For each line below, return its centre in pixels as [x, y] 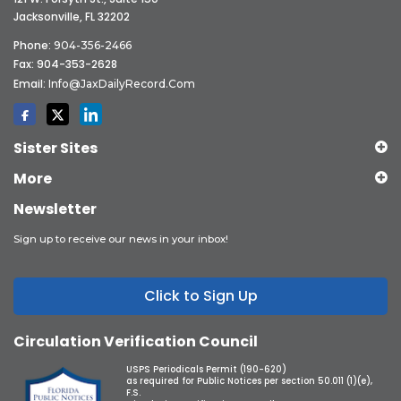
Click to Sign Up [200, 296]
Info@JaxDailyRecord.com [122, 84]
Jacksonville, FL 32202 [72, 17]
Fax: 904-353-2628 [65, 64]
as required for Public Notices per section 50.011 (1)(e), [250, 381]
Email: [31, 84]
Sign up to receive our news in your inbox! [121, 239]
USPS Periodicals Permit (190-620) [207, 370]
